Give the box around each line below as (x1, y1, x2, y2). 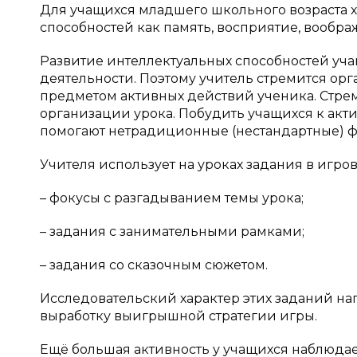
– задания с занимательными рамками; (40, 224, 304, 239)
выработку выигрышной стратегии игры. (40, 308, 317, 324)
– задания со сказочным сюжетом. (40, 257, 268, 273)
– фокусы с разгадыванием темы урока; (40, 190, 304, 206)
